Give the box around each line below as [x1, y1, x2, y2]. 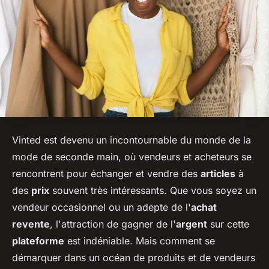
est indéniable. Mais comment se [64, 234, 215, 247]
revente [12, 217, 50, 230]
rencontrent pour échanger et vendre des [12, 167, 201, 180]
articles [201, 167, 235, 180]
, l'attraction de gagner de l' [50, 217, 176, 230]
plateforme [12, 234, 64, 247]
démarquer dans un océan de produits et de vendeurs [12, 251, 255, 264]
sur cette [207, 217, 249, 230]
